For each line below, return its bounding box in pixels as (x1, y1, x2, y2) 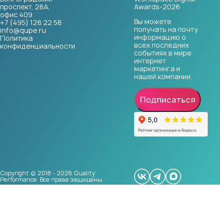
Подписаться (139, 94, 195, 105)
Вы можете (134, 16, 171, 26)
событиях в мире (134, 48, 192, 57)
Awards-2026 (134, 1, 180, 11)
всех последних (134, 40, 189, 50)
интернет (134, 55, 166, 65)
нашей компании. (134, 71, 192, 81)
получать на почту (134, 24, 198, 34)
